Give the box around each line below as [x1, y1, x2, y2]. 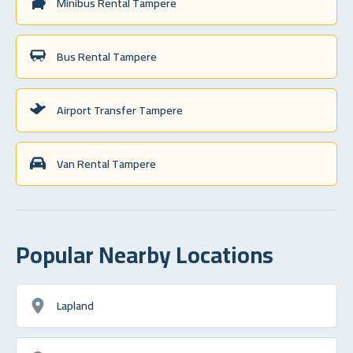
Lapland [57, 294, 94, 316]
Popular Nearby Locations [16, 232, 273, 276]
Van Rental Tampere [57, 152, 156, 174]
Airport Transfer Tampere [57, 98, 183, 121]
